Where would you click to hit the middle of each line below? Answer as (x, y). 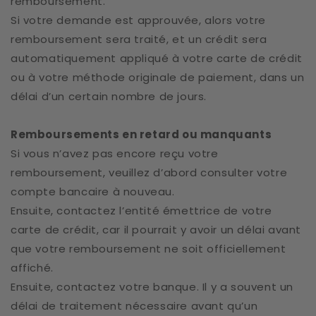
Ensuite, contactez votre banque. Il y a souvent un (152, 287)
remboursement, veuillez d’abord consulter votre (149, 172)
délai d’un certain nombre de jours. (109, 96)
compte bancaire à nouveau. (93, 192)
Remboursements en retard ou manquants (141, 134)
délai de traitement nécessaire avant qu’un (134, 306)
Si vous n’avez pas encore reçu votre (115, 153)
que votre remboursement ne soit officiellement (148, 249)
